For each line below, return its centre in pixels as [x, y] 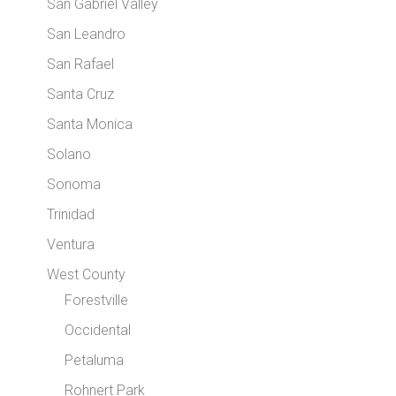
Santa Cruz [81, 94]
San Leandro [87, 34]
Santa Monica [90, 124]
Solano [69, 154]
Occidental [98, 330]
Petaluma [95, 360]
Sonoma [74, 184]
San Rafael [81, 64]
